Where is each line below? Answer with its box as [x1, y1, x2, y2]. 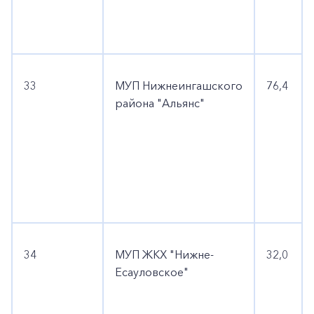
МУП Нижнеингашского [115, 78, 243, 93]
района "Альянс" [115, 96, 205, 110]
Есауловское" [115, 265, 189, 279]
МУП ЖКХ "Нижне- [115, 247, 214, 261]
